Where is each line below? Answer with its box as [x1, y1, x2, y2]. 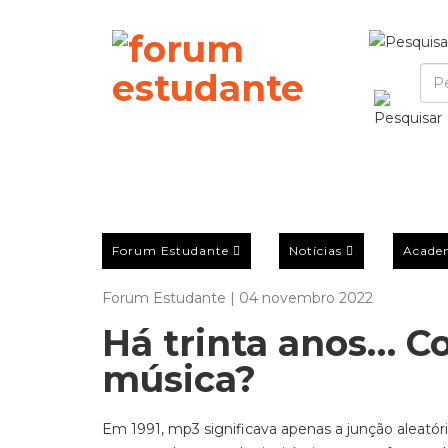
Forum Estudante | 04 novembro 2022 [102, 289, 373, 307]
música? [102, 357, 256, 401]
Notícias [289, 242, 343, 258]
